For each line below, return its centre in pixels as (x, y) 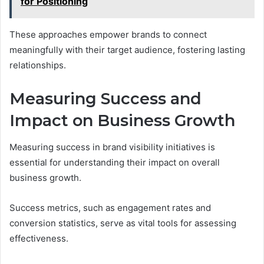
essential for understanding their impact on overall (115, 162)
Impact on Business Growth (122, 121)
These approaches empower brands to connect (108, 34)
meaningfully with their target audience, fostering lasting (127, 50)
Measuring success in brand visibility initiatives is (112, 147)
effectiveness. (39, 238)
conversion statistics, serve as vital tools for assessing (123, 223)
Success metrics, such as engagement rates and (110, 207)
